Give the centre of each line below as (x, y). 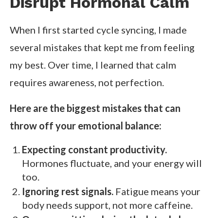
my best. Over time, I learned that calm (93, 65)
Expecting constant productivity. (94, 150)
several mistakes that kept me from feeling (102, 47)
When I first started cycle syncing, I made (98, 30)
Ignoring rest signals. (68, 191)
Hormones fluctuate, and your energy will (112, 163)
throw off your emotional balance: (86, 126)
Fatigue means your (157, 191)
